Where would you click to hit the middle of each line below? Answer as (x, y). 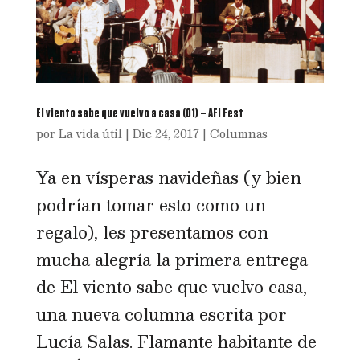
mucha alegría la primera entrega (172, 259)
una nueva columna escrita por (161, 314)
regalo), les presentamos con (152, 232)
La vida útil (90, 133)
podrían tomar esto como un (151, 205)
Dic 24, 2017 (166, 133)
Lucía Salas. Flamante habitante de (176, 341)
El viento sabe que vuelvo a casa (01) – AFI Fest (139, 113)
